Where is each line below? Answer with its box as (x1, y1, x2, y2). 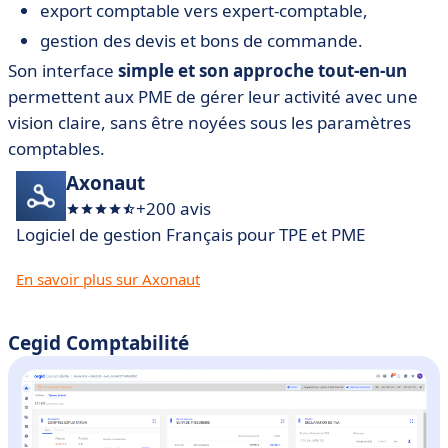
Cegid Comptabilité (8, 330, 189, 356)
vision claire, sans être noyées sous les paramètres (8, 111, 411, 134)
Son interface (8, 59, 118, 82)
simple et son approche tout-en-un (118, 59, 407, 82)
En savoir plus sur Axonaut (16, 269, 200, 289)
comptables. (8, 137, 105, 160)
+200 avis (136, 197, 211, 220)
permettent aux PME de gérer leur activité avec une (8, 85, 418, 108)
